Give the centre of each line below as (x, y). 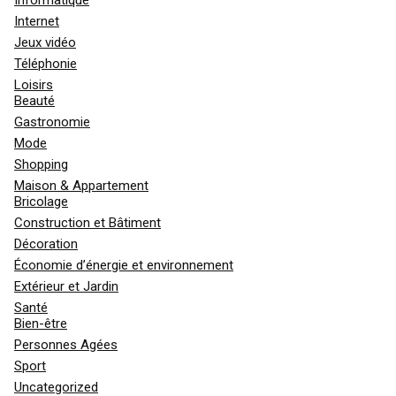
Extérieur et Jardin (66, 286)
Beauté (34, 100)
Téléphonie (46, 63)
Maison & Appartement (81, 185)
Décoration (46, 244)
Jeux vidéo (45, 42)
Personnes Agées (66, 344)
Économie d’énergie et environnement (124, 265)
